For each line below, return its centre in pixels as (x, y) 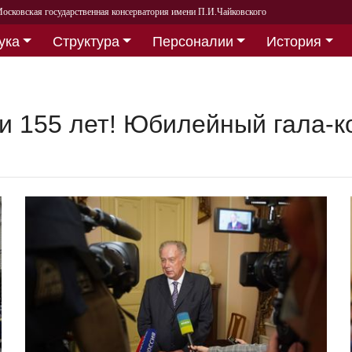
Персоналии (192, 41)
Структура (86, 41)
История (294, 41)
